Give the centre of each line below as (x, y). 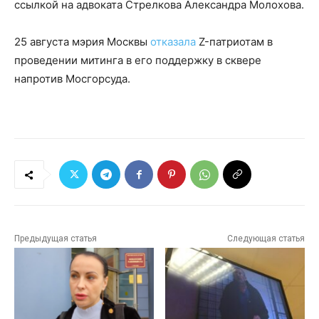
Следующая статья (266, 239)
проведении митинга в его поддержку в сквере (138, 61)
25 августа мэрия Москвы (82, 42)
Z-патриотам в (234, 42)
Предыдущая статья (56, 239)
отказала (173, 42)
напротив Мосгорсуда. (72, 79)
